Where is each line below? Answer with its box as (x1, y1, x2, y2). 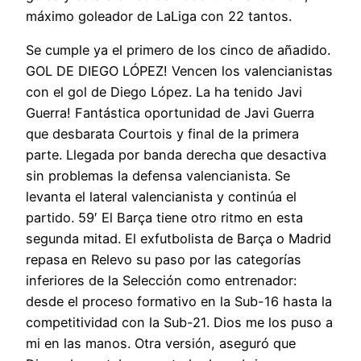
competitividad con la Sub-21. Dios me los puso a (26, 314, 333, 331)
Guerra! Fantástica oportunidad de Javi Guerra (26, 105, 314, 122)
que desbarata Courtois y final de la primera (26, 126, 299, 143)
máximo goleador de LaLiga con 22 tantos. (26, 8, 292, 25)
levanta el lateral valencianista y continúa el (26, 189, 297, 205)
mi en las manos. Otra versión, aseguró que (26, 335, 296, 352)
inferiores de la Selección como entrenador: (26, 272, 297, 289)
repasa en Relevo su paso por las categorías (26, 251, 301, 268)
